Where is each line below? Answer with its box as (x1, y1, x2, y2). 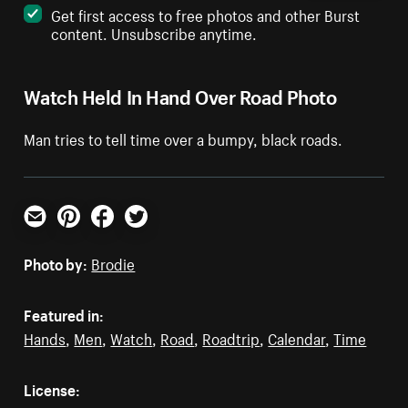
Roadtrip (202, 325, 260, 350)
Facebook (90, 222, 156, 247)
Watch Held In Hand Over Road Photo (24, 79, 337, 110)
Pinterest (56, 222, 117, 247)
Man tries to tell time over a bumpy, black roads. (24, 126, 343, 150)
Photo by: (24, 250, 88, 275)
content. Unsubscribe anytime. (51, 20, 258, 45)
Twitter (124, 222, 171, 247)
